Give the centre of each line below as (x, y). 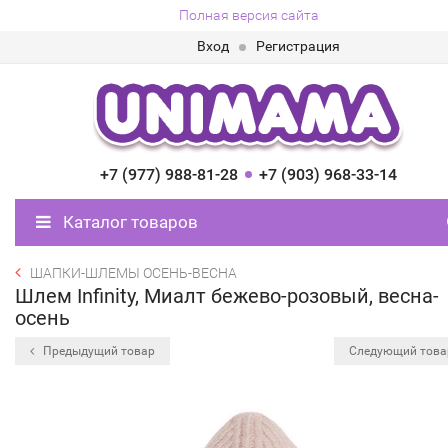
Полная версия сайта (248, 15)
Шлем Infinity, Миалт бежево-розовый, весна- (227, 296)
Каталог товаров (128, 222)
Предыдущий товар (97, 351)
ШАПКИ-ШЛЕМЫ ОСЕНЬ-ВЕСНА (133, 273)
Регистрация (298, 46)
